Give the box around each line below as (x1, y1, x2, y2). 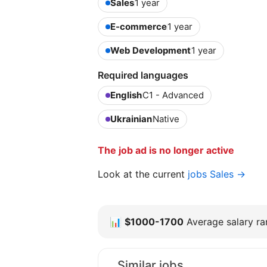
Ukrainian (110, 113, 152, 125)
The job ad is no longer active (98, 144, 234, 156)
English (110, 89, 142, 101)
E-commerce (110, 21, 167, 32)
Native (153, 113, 179, 125)
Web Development (110, 45, 191, 56)
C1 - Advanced (142, 89, 204, 101)
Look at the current (98, 168, 188, 180)
